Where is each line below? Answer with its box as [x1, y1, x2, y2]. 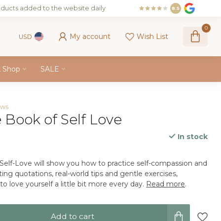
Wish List [137, 32, 168, 41]
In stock [175, 132, 208, 141]
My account [70, 32, 110, 41]
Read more [146, 180, 185, 188]
